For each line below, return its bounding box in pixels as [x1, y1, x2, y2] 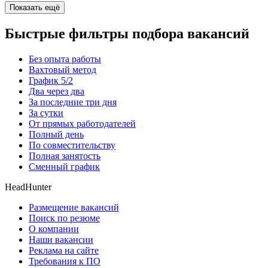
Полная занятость [29, 151, 100, 162]
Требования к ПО [29, 256, 100, 267]
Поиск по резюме [29, 213, 100, 224]
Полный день [29, 129, 84, 140]
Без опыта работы [29, 54, 101, 65]
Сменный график [29, 162, 100, 172]
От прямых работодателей [29, 118, 136, 129]
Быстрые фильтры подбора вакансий [5, 26, 249, 42]
